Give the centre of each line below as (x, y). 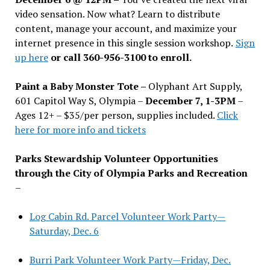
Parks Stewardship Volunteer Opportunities (116, 158)
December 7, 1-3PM (190, 100)
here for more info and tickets (80, 129)
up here (31, 57)
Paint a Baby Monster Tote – (81, 86)
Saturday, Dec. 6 (64, 231)
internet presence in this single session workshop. (124, 42)
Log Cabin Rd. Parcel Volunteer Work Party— (127, 216)
